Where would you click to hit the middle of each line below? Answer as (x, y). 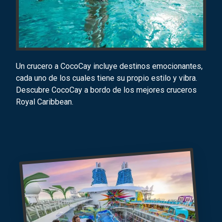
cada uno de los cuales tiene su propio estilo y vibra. (107, 78)
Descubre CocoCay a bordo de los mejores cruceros (106, 90)
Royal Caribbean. (45, 102)
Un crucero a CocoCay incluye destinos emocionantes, (109, 66)
